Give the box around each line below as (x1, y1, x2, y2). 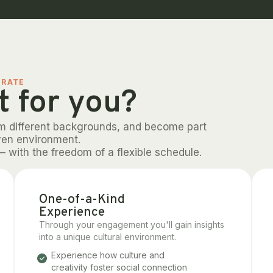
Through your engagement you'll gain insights (38, 219, 224, 230)
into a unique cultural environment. (38, 231, 176, 242)
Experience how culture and (51, 249, 165, 260)
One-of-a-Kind (38, 191, 125, 208)
